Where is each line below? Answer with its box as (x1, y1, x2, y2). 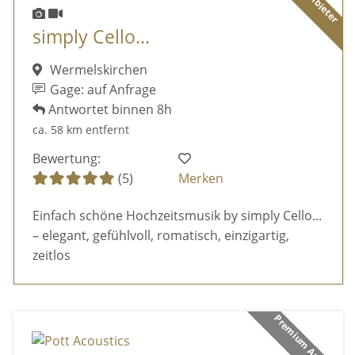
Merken (178, 169, 224, 187)
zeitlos (32, 246, 71, 265)
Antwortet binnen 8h (44, 101, 172, 119)
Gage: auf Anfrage (47, 81, 157, 99)
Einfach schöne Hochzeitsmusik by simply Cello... (32, 207, 322, 225)
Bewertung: (32, 149, 101, 167)
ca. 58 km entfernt (32, 122, 129, 138)
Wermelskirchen (46, 61, 147, 79)
